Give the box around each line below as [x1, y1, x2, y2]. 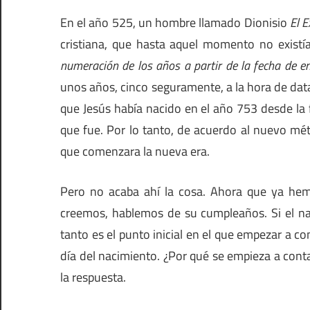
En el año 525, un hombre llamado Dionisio [60, 13, 290, 33]
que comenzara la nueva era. [60, 142, 210, 161]
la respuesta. [60, 268, 126, 287]
